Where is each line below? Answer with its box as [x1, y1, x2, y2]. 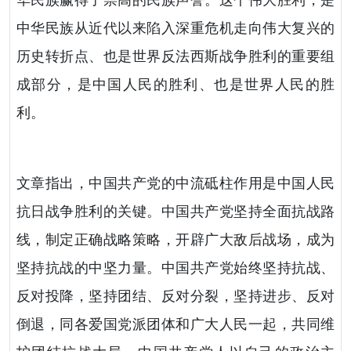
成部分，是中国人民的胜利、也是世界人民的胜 [16, 77, 335, 93]
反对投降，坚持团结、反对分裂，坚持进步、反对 [16, 288, 335, 305]
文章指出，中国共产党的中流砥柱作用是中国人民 [16, 175, 335, 192]
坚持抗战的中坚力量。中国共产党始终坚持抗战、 [16, 260, 335, 277]
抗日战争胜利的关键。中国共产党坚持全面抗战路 [16, 204, 335, 220]
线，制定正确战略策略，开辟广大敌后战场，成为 [16, 232, 335, 248]
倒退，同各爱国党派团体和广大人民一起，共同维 [16, 317, 335, 333]
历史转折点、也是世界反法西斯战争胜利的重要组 [16, 49, 335, 65]
